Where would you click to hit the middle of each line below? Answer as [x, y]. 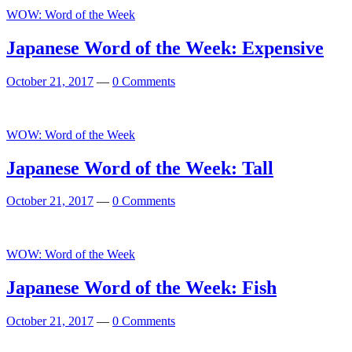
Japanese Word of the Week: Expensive [165, 48]
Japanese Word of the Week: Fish [141, 288]
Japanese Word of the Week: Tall [140, 168]
